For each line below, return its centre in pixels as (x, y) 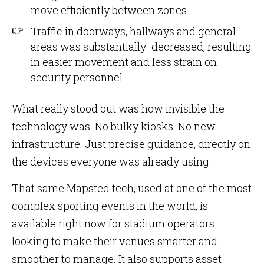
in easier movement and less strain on (124, 62)
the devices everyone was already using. (112, 161)
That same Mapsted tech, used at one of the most (132, 188)
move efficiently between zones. (110, 10)
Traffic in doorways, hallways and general (133, 31)
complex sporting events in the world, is (110, 206)
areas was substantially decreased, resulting (141, 47)
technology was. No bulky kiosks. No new (114, 126)
